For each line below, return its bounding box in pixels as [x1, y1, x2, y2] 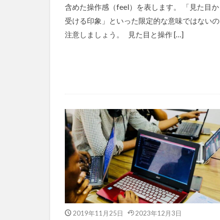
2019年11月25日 [72, 209, 123, 216]
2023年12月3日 [135, 209, 182, 216]
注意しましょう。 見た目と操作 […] [65, 29, 184, 39]
